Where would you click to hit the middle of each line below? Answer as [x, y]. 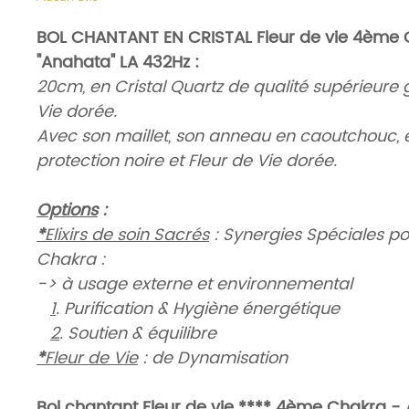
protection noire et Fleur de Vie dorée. [187, 162]
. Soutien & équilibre [138, 334]
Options [67, 211]
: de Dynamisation [213, 359]
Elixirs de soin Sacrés [127, 236]
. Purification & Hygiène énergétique [198, 309]
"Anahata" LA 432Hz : [118, 63]
